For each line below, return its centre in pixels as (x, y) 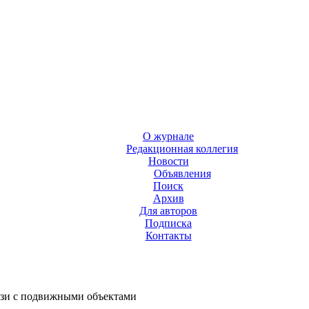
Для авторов (168, 211)
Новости (168, 161)
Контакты (168, 236)
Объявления (182, 174)
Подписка (168, 223)
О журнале (168, 137)
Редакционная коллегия (182, 149)
